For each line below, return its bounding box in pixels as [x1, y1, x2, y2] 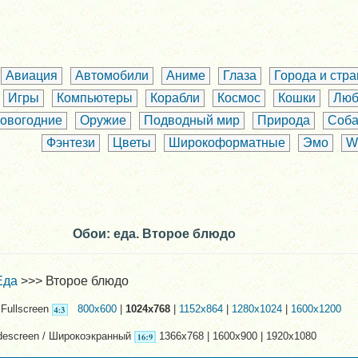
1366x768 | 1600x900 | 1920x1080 [156, 330, 316, 343]
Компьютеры [56, 91, 133, 105]
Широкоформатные [169, 136, 285, 150]
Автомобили [74, 69, 149, 83]
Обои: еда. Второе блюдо [73, 227, 236, 241]
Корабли [149, 91, 200, 105]
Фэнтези [46, 136, 95, 150]
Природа [257, 113, 310, 128]
